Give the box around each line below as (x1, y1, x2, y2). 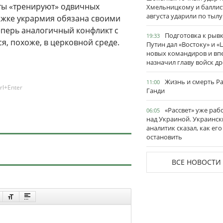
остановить (146, 132, 182, 141)
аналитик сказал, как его (146, 123, 222, 132)
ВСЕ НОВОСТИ (171, 157, 221, 167)
